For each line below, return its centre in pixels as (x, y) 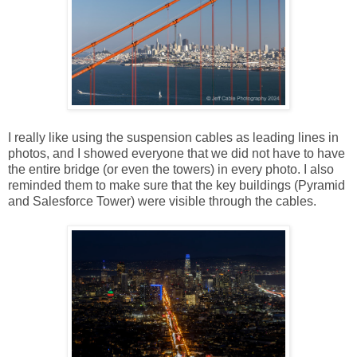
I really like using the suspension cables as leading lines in (173, 137)
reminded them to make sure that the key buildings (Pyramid (177, 185)
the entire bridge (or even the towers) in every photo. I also (171, 169)
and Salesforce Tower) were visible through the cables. (164, 201)
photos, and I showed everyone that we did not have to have (177, 153)
